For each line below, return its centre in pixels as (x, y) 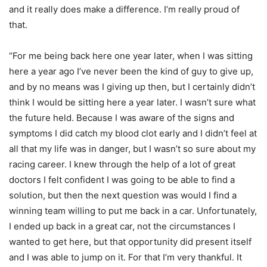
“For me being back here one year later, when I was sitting (131, 56)
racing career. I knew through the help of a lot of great (122, 164)
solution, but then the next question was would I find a (123, 195)
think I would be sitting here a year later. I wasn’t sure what (132, 103)
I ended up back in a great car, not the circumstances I (122, 226)
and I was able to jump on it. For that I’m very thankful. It (125, 257)
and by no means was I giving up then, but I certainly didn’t (132, 87)
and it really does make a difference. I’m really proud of (124, 10)
